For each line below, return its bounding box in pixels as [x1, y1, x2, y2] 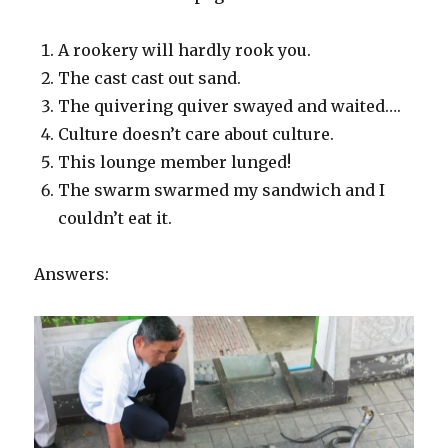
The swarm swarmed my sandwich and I [58, 180, 386, 201]
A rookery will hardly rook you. [58, 40, 312, 61]
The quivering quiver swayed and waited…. [58, 96, 402, 117]
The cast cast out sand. [58, 68, 242, 89]
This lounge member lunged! [58, 152, 292, 173]
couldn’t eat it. [58, 208, 173, 229]
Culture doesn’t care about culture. [58, 124, 335, 145]
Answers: [34, 264, 110, 285]
